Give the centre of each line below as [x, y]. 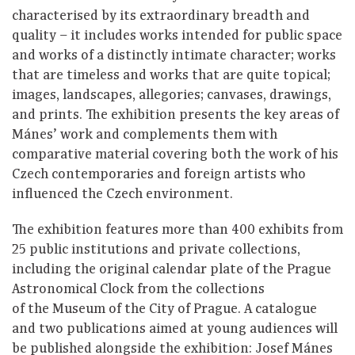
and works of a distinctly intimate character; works [174, 56]
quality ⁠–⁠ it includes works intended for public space [177, 36]
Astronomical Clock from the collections [138, 290]
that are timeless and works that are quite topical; [171, 76]
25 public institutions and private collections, [156, 250]
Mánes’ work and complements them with [145, 135]
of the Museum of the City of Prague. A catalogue [164, 309]
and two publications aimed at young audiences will [175, 329]
